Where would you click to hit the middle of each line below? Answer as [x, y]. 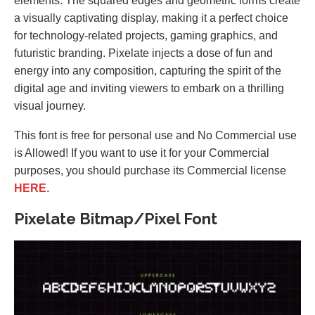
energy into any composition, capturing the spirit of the [148, 71]
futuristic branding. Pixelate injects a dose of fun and [143, 53]
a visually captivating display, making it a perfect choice [151, 18]
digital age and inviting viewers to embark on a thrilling [149, 88]
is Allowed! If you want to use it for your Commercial [142, 153]
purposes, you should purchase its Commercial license [150, 171]
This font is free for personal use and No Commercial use [155, 135]
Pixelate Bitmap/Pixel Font [116, 219]
